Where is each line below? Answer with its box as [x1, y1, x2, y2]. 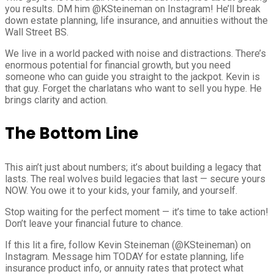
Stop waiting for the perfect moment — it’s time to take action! [5, 206, 268, 218]
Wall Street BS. [5, 26, 68, 39]
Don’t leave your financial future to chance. [5, 218, 183, 230]
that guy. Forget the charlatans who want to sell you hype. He [5, 83, 262, 95]
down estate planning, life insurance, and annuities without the [5, 15, 268, 27]
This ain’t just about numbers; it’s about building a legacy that [5, 161, 261, 174]
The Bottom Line [5, 122, 138, 145]
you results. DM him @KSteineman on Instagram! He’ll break [5, 3, 261, 15]
